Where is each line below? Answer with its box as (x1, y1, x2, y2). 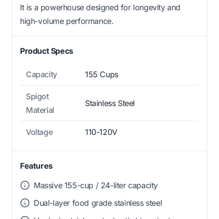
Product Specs (20, 46, 73, 56)
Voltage (26, 127, 53, 137)
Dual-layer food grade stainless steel (34, 198, 162, 208)
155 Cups (85, 69, 118, 80)
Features (20, 161, 53, 171)
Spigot (26, 91, 49, 102)
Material (26, 105, 54, 115)
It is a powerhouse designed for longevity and (20, 2, 181, 13)
